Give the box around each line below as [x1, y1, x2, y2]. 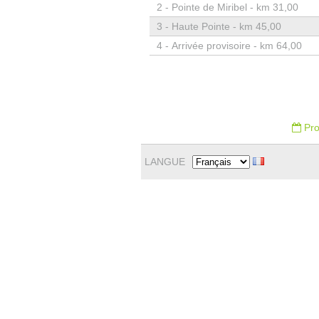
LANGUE [144, 156, 185, 167]
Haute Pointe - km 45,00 [171, 21, 281, 32]
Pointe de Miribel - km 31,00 [171, 1, 298, 13]
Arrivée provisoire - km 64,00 [171, 40, 302, 51]
